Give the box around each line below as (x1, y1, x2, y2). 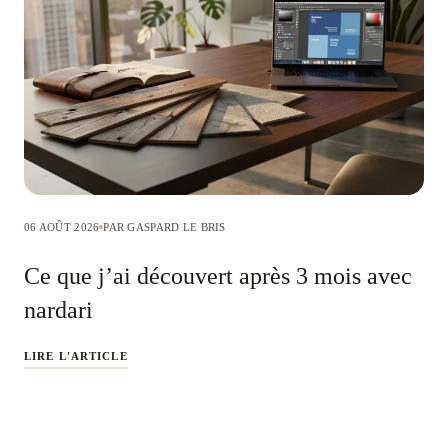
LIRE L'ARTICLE (24, 349, 128, 362)
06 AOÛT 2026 (24, 220, 100, 233)
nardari (24, 296, 93, 323)
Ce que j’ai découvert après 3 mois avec (24, 262, 412, 289)
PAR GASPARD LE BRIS (103, 220, 226, 233)
